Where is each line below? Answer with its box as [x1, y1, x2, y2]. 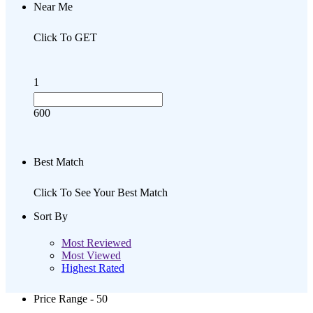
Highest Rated [61, 261, 124, 274]
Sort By [34, 210, 68, 222]
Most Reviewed [61, 236, 131, 249]
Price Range [34, 292, 90, 305]
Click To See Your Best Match [34, 186, 168, 198]
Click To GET [34, 31, 97, 43]
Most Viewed [61, 249, 121, 261]
